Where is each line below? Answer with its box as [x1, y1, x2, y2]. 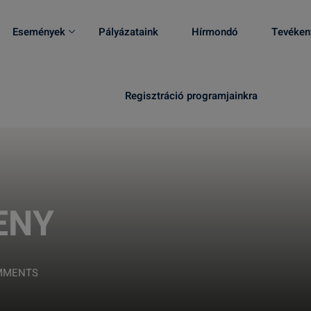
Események [12, 24, 65, 40]
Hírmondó [192, 24, 238, 40]
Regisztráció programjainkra [124, 88, 258, 103]
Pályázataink [99, 24, 158, 40]
